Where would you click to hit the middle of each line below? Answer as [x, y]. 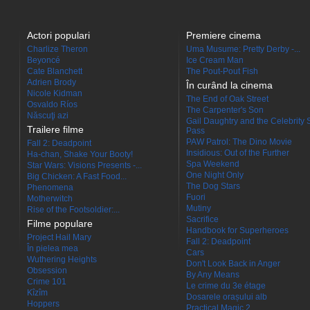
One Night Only [215, 175]
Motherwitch [50, 199]
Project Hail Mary [59, 237]
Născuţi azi [48, 116]
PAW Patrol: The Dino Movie [239, 142]
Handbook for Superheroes [237, 230]
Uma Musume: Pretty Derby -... [243, 49]
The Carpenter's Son [225, 110]
